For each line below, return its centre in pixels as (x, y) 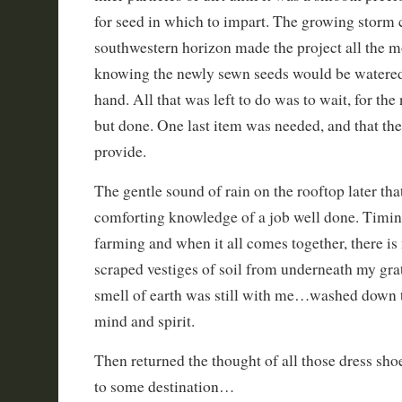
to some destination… (164, 386)
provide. (120, 151)
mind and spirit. (144, 321)
